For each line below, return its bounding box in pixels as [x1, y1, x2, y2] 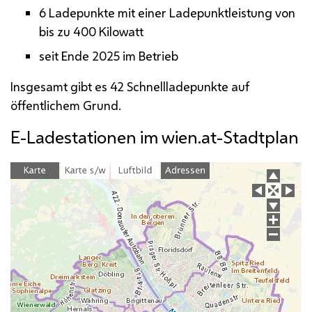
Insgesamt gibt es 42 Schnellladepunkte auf [10, 77, 249, 95]
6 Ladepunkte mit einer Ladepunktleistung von [38, 3, 295, 21]
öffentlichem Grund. [10, 96, 121, 114]
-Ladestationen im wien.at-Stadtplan [20, 125, 299, 149]
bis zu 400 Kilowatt [38, 22, 143, 40]
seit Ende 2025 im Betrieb [38, 47, 178, 64]
